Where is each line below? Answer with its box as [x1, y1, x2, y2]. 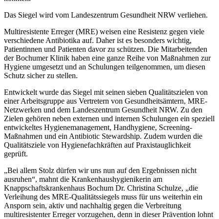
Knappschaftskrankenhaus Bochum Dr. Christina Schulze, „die [4, 184, 198, 193]
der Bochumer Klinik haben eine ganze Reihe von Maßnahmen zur [4, 54, 211, 63]
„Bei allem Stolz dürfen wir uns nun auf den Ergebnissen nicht [4, 166, 197, 175]
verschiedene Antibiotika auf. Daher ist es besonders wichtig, [4, 36, 192, 45]
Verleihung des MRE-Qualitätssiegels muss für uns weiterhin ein [4, 193, 202, 201]
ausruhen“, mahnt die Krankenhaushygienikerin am [4, 175, 162, 184]
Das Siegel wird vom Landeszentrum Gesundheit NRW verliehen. [4, 11, 208, 20]
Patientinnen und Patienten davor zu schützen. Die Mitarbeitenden [4, 45, 207, 54]
